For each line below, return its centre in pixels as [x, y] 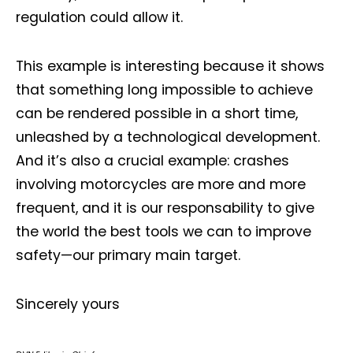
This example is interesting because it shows [170, 66]
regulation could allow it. [99, 17]
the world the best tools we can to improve [163, 232]
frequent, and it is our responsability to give [165, 208]
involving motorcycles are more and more [161, 184]
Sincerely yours [68, 304]
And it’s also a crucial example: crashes [152, 161]
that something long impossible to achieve [164, 90]
